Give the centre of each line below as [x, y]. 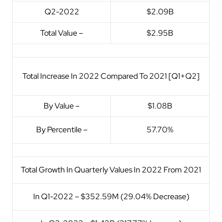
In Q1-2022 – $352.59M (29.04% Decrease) [111, 196]
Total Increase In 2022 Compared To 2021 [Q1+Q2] [111, 76]
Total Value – [62, 33]
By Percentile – [62, 129]
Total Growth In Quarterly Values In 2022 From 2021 [111, 169]
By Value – [62, 106]
